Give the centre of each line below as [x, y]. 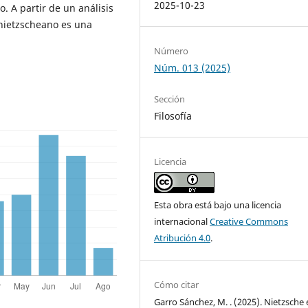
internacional [182, 222]
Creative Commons [249, 222]
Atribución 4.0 [183, 238]
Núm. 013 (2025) [192, 68]
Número [172, 51]
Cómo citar [177, 285]
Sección [170, 99]
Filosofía [173, 116]
